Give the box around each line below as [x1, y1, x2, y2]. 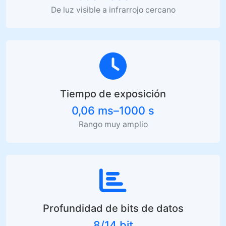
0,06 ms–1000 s [72, 103, 154, 117]
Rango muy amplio [78, 119, 148, 129]
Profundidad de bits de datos [42, 202, 184, 214]
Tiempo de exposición [60, 87, 166, 100]
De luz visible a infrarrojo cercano [50, 5, 176, 15]
